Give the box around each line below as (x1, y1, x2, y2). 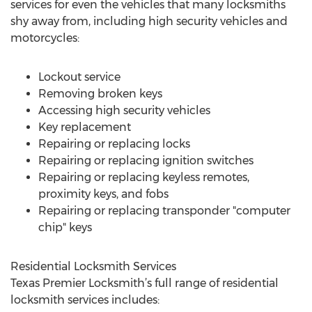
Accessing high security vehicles (38, 104, 210, 117)
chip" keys (38, 221, 92, 234)
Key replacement (38, 120, 131, 134)
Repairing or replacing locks (38, 137, 190, 150)
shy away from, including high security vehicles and (10, 15, 288, 28)
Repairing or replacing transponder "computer (38, 204, 290, 217)
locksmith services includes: (10, 293, 159, 306)
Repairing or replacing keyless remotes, (38, 171, 249, 184)
